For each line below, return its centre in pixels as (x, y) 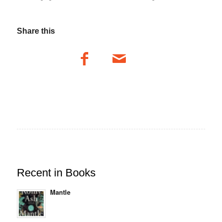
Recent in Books (56, 172)
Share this (36, 31)
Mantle (60, 192)
